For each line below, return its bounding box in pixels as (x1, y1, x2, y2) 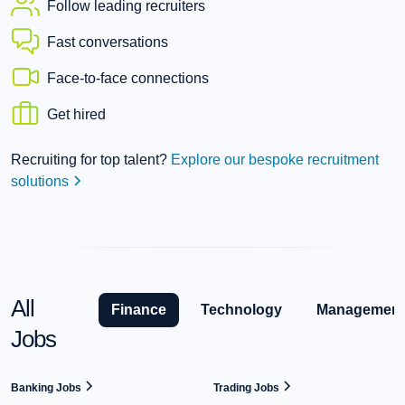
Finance (110, 301, 166, 317)
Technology (200, 301, 282, 317)
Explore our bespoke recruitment (171, 151, 379, 167)
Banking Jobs (11, 381, 84, 394)
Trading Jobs (213, 381, 282, 394)
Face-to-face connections (47, 70, 209, 86)
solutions (11, 173, 72, 189)
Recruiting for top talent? (11, 151, 171, 167)
